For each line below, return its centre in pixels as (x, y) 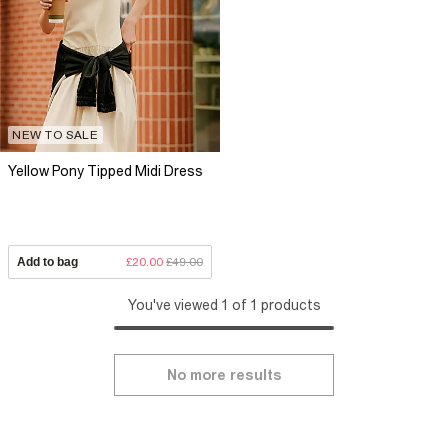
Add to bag (47, 262)
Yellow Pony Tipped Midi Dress (105, 171)
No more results (224, 375)
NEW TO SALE (55, 135)
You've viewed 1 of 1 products (224, 305)
